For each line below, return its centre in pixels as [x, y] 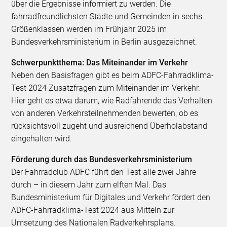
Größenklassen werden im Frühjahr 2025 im [89, 29]
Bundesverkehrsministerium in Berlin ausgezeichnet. [104, 42]
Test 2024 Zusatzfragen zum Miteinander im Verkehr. [106, 88]
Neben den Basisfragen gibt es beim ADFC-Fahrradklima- [113, 75]
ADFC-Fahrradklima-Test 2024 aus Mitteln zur [93, 210]
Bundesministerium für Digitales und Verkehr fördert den [111, 197]
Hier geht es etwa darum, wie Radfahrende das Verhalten [112, 100]
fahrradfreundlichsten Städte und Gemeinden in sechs [107, 16]
